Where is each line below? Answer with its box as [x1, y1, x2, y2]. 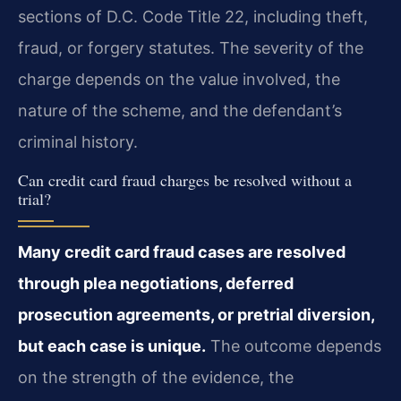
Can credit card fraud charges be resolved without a [18, 168, 352, 191]
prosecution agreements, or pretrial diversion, [18, 304, 374, 324]
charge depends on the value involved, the [18, 70, 340, 90]
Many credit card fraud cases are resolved [18, 242, 346, 261]
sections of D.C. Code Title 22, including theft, [18, 7, 368, 27]
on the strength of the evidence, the [18, 367, 294, 387]
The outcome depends [206, 336, 381, 355]
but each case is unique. [18, 336, 206, 355]
